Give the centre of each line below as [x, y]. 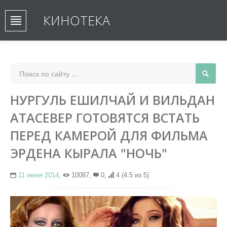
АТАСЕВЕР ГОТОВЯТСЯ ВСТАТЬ [105, 118]
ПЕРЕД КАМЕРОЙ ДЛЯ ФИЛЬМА [109, 135]
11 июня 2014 [39, 175]
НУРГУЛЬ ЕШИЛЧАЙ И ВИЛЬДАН [112, 100]
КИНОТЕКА [77, 20]
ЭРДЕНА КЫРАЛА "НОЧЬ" [89, 153]
